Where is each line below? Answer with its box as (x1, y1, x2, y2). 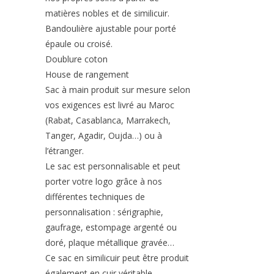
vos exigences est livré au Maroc (45, 99, 174, 111)
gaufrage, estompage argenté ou (45, 221, 177, 234)
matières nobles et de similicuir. (45, 7, 169, 20)
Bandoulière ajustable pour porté (45, 23, 176, 35)
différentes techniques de (45, 191, 145, 203)
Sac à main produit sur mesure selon (45, 84, 190, 96)
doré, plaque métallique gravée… (45, 237, 174, 249)
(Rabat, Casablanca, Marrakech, (45, 114, 171, 127)
